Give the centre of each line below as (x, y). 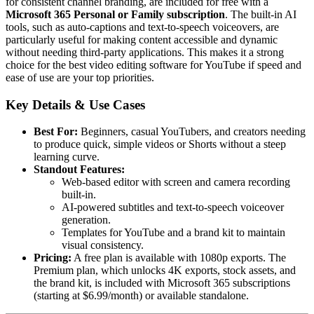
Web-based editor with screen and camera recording (176, 182)
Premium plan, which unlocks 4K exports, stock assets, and (165, 271)
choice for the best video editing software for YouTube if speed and (153, 64)
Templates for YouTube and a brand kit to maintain (173, 233)
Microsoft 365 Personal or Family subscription (115, 14)
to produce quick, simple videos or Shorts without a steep (160, 144)
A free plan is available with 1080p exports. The (179, 258)
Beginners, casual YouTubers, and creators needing (192, 132)
